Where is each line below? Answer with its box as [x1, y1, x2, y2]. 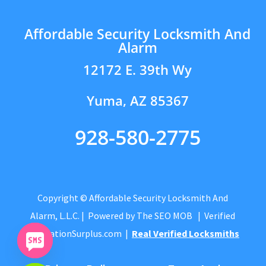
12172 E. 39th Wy [83, 60, 192, 78]
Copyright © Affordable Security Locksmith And [37, 191, 229, 204]
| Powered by [80, 209, 137, 221]
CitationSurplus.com [37, 227, 122, 239]
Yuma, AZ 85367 [86, 91, 189, 109]
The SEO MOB [137, 209, 193, 221]
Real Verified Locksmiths [131, 227, 239, 239]
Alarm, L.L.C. [30, 209, 80, 221]
